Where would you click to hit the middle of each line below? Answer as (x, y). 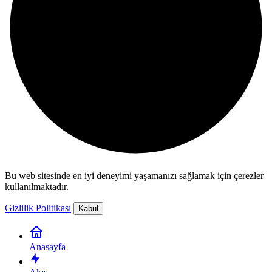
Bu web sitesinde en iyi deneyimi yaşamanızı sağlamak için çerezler (134, 175)
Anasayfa (47, 246)
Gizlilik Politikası (38, 208)
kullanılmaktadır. (37, 186)
